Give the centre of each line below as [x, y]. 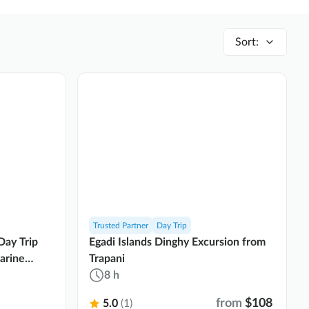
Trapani [107, 258]
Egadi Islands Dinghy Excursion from [177, 242]
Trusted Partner [121, 226]
